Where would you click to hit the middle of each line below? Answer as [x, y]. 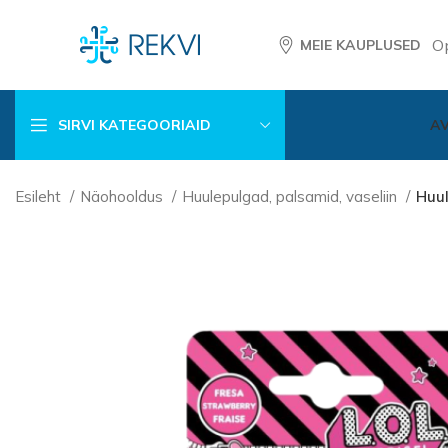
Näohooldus [123, 196]
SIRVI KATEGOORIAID [134, 125]
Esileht [40, 196]
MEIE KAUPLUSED [360, 45]
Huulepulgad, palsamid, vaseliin [291, 196]
